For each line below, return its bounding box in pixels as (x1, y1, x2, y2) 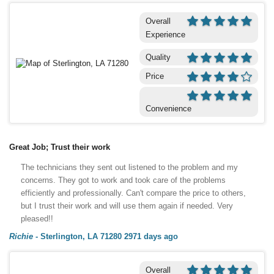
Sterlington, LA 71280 (40, 231, 122, 241)
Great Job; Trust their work (9, 142, 110, 152)
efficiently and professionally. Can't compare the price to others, (21, 188, 246, 198)
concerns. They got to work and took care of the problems (21, 175, 226, 185)
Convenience (145, 103, 191, 113)
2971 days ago (124, 231, 178, 241)
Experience (145, 29, 185, 39)
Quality (145, 52, 171, 62)
